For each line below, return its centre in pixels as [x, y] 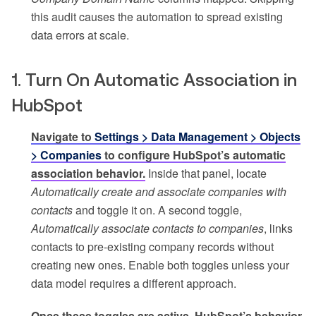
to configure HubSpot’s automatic [194, 155]
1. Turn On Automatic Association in [154, 80]
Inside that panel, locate [206, 174]
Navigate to [63, 137]
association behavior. [88, 174]
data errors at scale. [80, 35]
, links [278, 229]
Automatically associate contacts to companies [147, 229]
